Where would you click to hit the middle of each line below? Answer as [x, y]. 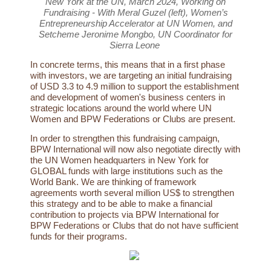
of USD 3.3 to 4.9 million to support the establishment [135, 86]
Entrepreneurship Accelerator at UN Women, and [135, 23]
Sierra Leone [135, 45]
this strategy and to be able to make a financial [121, 203]
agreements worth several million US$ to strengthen [132, 192]
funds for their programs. [80, 236]
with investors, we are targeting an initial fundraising [131, 75]
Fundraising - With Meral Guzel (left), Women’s [135, 12]
